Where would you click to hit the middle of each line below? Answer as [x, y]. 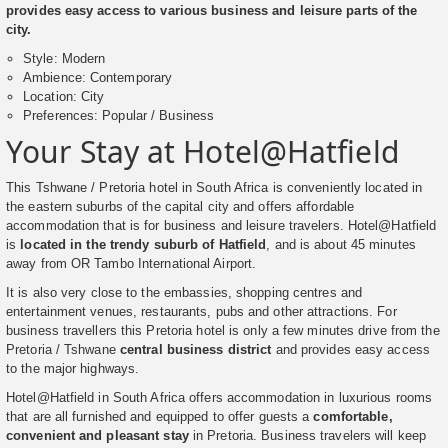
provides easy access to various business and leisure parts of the [212, 11]
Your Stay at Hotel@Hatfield [202, 152]
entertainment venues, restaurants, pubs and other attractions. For [201, 312]
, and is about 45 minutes [341, 245]
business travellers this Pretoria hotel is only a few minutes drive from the [223, 331]
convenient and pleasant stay [97, 436]
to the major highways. [73, 369]
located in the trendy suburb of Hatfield [143, 245]
